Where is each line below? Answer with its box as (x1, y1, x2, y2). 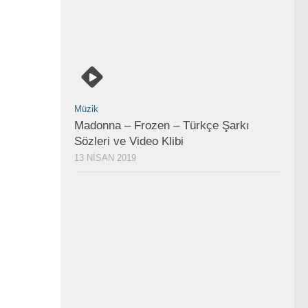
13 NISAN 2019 (74, 153, 136, 163)
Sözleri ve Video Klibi (74, 135, 184, 148)
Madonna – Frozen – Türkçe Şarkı (74, 119, 250, 132)
